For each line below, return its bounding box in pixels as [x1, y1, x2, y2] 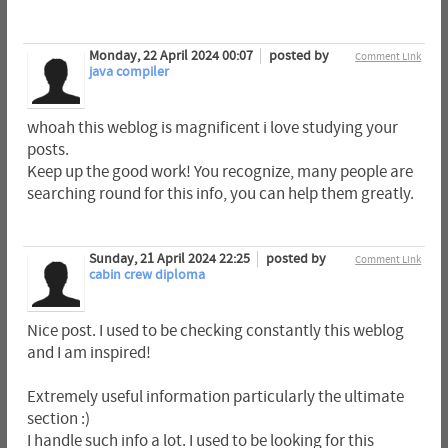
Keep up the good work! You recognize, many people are [26, 162, 413, 181]
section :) [26, 410, 90, 429]
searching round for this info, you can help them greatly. [26, 184, 414, 203]
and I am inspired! [26, 344, 151, 363]
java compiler [88, 63, 169, 80]
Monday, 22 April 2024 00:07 [88, 47, 256, 64]
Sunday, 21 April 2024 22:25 [88, 250, 253, 267]
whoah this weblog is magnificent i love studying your [26, 118, 398, 137]
